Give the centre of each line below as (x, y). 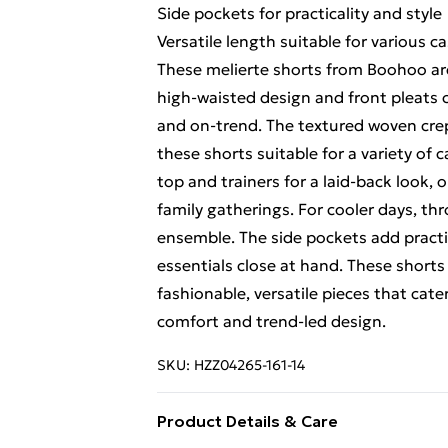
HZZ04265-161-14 (249, 365)
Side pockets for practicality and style (299, 13)
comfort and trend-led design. (271, 321)
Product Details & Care (247, 421)
